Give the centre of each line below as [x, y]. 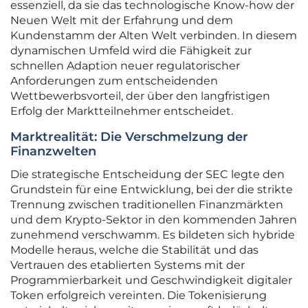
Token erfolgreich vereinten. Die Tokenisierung [139, 296]
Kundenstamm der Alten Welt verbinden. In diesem [154, 36]
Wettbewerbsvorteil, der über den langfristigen [140, 96]
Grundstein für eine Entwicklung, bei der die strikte [152, 190]
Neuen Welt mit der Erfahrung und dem [122, 21]
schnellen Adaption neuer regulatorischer [125, 66]
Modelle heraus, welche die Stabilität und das [134, 250]
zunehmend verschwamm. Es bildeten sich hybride [153, 235]
